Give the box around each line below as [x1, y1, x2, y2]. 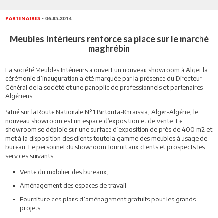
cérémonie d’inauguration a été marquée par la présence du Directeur [5, 74, 202, 82]
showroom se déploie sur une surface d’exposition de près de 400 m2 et [5, 126, 212, 133]
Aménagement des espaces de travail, [20, 182, 128, 189]
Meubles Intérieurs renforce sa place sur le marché [9, 34, 209, 44]
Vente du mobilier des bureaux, [20, 168, 109, 176]
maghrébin [88, 43, 130, 54]
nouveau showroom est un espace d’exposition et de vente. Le [5, 117, 182, 125]
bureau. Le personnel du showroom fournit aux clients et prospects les [5, 143, 205, 151]
